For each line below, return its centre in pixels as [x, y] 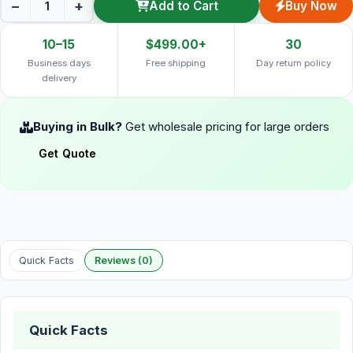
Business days [59, 63]
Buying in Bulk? [78, 126]
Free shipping [176, 63]
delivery [59, 78]
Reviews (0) [124, 260]
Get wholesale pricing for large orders [227, 126]
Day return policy [294, 63]
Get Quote [68, 153]
